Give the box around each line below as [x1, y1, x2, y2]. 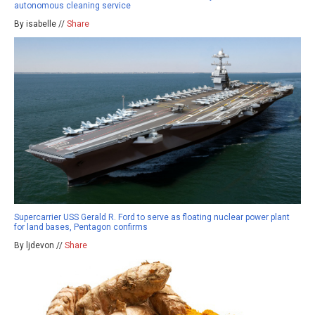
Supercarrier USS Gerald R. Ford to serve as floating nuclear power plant [14, 212, 290, 222]
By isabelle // [14, 19, 67, 30]
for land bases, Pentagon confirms [14, 221, 148, 232]
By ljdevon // [14, 240, 65, 250]
